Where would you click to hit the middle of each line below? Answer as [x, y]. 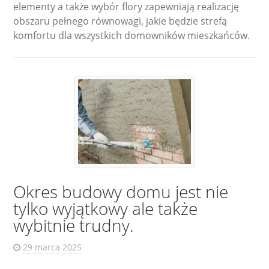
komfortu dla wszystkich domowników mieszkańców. [132, 36]
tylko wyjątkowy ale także [106, 209]
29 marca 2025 [53, 247]
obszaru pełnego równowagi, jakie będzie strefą [120, 21]
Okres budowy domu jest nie [121, 192]
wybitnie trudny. [74, 225]
